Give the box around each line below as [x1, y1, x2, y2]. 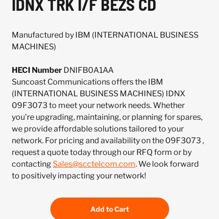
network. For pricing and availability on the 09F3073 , [12, 136, 204, 145]
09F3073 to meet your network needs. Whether [12, 101, 185, 110]
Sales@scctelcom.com [53, 159, 135, 169]
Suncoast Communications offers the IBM [12, 77, 163, 87]
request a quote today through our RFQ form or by [12, 148, 192, 157]
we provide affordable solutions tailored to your [12, 124, 184, 133]
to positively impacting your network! [12, 171, 146, 180]
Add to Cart [90, 205, 129, 213]
